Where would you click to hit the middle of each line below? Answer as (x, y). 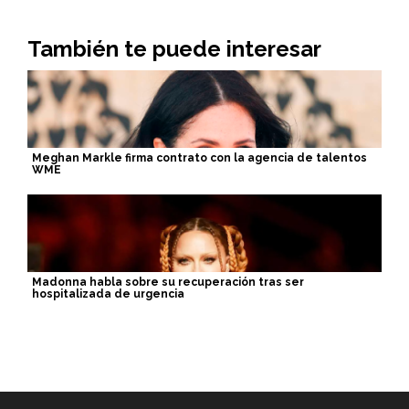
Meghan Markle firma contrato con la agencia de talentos (199, 158)
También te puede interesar (174, 49)
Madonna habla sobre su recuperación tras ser (168, 282)
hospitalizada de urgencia (108, 294)
